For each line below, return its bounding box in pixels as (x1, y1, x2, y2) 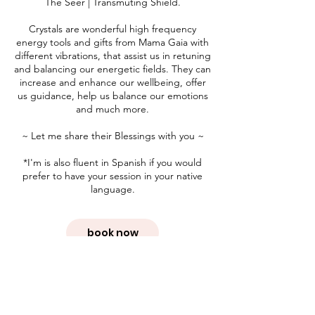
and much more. (76, 102, 149, 115)
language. (90, 182, 135, 195)
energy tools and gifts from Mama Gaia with (16, 35, 209, 49)
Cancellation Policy (51, 292, 174, 310)
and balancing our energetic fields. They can (14, 62, 211, 75)
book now (86, 225, 139, 240)
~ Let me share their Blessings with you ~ (21, 129, 204, 142)
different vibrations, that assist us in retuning (14, 49, 211, 62)
